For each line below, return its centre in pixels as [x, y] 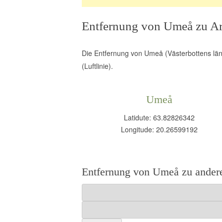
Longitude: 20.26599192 [160, 129]
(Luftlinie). [97, 66]
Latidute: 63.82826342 [160, 117]
